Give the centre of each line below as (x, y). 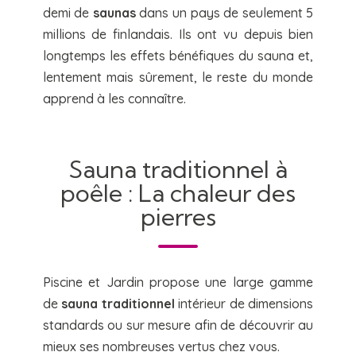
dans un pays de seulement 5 (224, 13)
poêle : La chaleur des (178, 193)
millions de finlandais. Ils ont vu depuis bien (178, 35)
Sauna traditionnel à (178, 170)
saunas (114, 13)
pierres (178, 217)
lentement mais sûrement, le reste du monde (178, 77)
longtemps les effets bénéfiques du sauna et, (178, 56)
